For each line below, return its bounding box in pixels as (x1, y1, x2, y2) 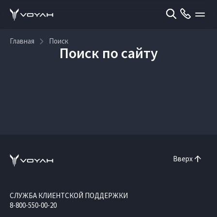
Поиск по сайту (59, 44, 158, 62)
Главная (10, 36, 34, 46)
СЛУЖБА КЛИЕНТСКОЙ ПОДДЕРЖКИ (10, 191, 128, 201)
